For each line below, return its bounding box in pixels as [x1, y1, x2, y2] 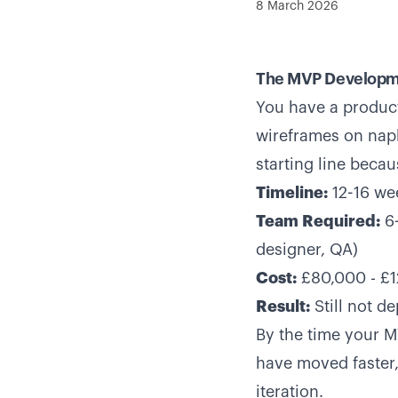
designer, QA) [256, 242, 358, 258]
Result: [256, 298, 310, 314]
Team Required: [256, 213, 380, 229]
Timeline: [256, 185, 328, 201]
